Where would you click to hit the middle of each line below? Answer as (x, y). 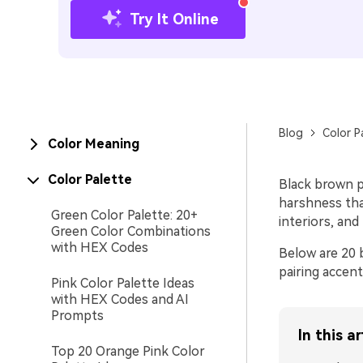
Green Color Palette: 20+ (124, 215)
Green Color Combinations (131, 231)
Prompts (77, 316)
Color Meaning (94, 144)
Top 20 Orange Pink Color (128, 351)
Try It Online (174, 19)
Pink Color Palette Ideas (123, 283)
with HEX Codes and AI (120, 299)
